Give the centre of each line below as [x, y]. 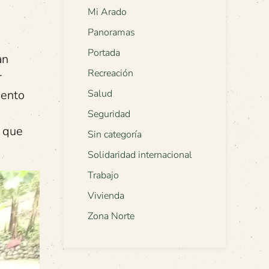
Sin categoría [115, 135]
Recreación [110, 74]
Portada [104, 53]
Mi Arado [107, 12]
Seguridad [109, 114]
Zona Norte [111, 216]
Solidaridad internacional [140, 155]
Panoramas [111, 33]
